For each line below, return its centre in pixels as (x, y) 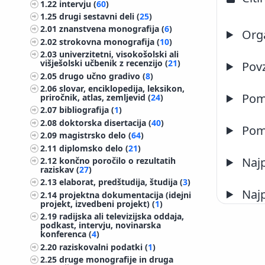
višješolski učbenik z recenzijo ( (104, 63)
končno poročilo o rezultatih (118, 160)
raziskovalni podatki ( (104, 247)
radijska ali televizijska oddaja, (122, 216)
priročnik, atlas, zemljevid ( (96, 97)
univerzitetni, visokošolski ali (119, 54)
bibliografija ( (87, 110)
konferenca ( (66, 234)
